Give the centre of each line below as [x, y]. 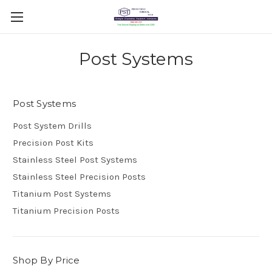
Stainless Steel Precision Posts [79, 176]
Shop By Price [46, 260]
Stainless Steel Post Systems [75, 159]
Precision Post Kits [53, 142]
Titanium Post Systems [62, 193]
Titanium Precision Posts [66, 210]
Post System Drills [52, 125]
